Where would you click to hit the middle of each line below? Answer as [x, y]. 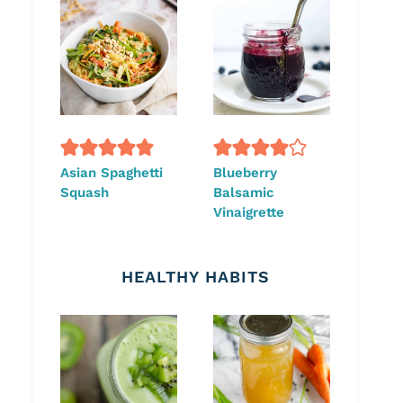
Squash [85, 192]
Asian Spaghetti [112, 172]
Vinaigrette [249, 212]
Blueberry [245, 172]
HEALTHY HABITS [195, 277]
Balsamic [243, 192]
